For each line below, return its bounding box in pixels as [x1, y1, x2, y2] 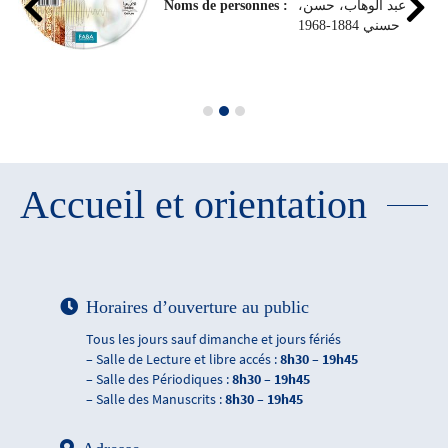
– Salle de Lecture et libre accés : [86, 350, 280, 368]
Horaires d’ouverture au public [86, 297, 309, 317]
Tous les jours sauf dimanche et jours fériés [86, 330, 341, 348]
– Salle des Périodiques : [86, 370, 232, 388]
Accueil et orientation [20, 182, 367, 227]
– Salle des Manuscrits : [86, 390, 225, 408]
